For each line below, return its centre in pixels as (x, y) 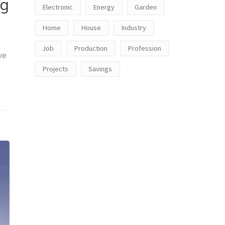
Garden (146, 7)
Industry (134, 27)
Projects (55, 69)
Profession (144, 48)
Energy (104, 7)
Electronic (58, 7)
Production (91, 48)
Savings (100, 69)
